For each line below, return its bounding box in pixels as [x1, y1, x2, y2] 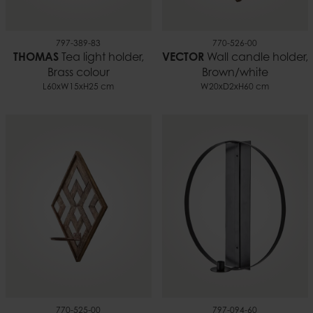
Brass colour [47, 68, 110, 80]
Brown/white [201, 68, 268, 80]
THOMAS [13, 52, 59, 64]
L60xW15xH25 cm [43, 83, 114, 92]
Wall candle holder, [203, 52, 308, 64]
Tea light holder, [58, 52, 144, 64]
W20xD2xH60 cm [201, 83, 269, 92]
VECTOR [161, 52, 204, 64]
